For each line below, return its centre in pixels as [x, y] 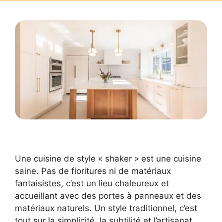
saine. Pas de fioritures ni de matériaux [93, 171]
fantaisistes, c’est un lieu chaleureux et [92, 183]
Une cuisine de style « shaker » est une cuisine [108, 158]
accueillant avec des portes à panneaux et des [108, 195]
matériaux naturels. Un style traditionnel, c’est [106, 208]
